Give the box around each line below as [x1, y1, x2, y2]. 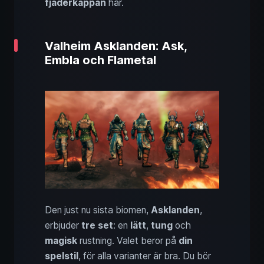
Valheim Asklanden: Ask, [45, 38, 187, 53]
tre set [81, 220, 113, 232]
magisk [45, 235, 77, 247]
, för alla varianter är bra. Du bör [78, 250, 211, 262]
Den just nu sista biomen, [45, 204, 151, 216]
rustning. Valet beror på [77, 235, 179, 247]
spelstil [45, 250, 78, 262]
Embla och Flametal [45, 52, 156, 67]
